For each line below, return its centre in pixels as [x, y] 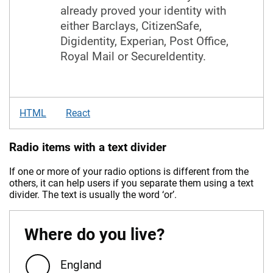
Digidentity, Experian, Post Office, [144, 41]
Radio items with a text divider [88, 147]
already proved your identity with [143, 11]
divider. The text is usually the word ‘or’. [93, 194]
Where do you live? [94, 234]
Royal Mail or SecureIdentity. [133, 57]
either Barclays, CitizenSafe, [131, 26]
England [81, 264]
